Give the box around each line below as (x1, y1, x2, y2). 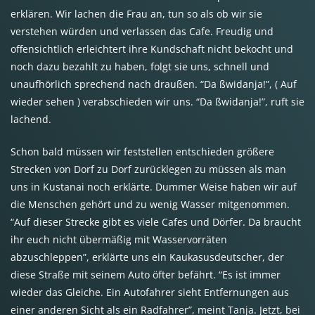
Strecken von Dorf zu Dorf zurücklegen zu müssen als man (11, 162, 286, 176)
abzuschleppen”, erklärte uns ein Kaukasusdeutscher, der (11, 250, 284, 264)
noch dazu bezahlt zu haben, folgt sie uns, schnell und (11, 60, 269, 74)
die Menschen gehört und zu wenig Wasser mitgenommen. (11, 198, 290, 212)
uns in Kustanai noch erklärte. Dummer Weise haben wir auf (11, 180, 297, 194)
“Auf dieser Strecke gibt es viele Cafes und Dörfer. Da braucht (11, 215, 301, 229)
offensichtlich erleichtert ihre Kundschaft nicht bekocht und (11, 42, 293, 56)
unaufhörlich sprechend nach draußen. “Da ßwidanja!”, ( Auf (11, 77, 297, 91)
